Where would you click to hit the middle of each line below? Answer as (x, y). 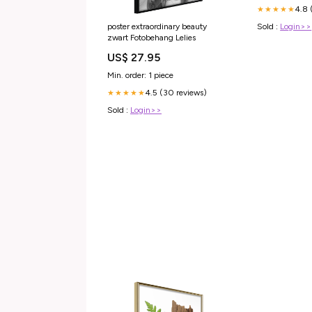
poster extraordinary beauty (157, 27)
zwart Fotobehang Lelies (186, 38)
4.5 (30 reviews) (176, 93)
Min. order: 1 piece (140, 76)
